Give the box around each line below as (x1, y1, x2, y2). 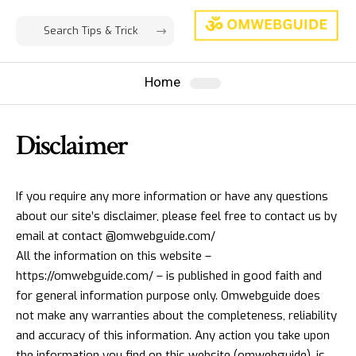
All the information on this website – (16, 247, 211, 264)
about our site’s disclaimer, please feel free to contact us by (16, 207, 337, 224)
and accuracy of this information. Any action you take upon (16, 327, 330, 343)
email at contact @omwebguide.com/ (16, 227, 215, 244)
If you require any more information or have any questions (16, 188, 328, 204)
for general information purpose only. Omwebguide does (16, 287, 320, 304)
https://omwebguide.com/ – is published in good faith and (16, 267, 322, 284)
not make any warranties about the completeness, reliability (16, 307, 337, 323)
